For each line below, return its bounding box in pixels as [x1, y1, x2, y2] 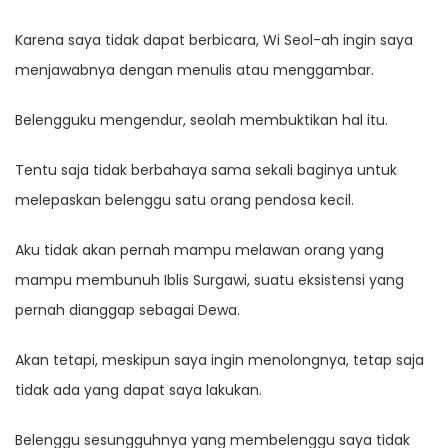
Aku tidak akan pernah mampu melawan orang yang [15, 240, 384, 261]
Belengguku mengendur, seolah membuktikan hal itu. [15, 110, 388, 131]
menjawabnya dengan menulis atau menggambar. [15, 60, 374, 81]
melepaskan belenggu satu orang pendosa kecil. [15, 190, 354, 211]
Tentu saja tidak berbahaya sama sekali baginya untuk [15, 160, 397, 181]
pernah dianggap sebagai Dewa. [15, 300, 240, 321]
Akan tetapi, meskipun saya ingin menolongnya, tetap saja [15, 350, 424, 371]
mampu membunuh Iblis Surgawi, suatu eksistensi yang [15, 270, 404, 291]
